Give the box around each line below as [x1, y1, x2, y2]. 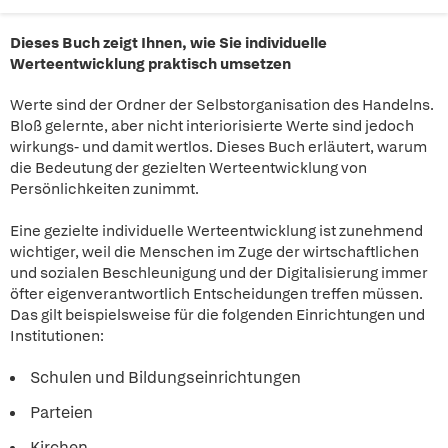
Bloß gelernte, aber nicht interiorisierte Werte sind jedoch [10, 116, 414, 136]
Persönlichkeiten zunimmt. [10, 179, 202, 199]
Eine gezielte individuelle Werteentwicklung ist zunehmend [10, 221, 423, 241]
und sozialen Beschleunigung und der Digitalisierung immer [10, 263, 428, 283]
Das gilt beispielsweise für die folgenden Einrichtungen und [10, 305, 425, 325]
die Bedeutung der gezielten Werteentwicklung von [10, 158, 367, 178]
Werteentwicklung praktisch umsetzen [10, 54, 291, 74]
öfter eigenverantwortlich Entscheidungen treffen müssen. [10, 284, 423, 304]
